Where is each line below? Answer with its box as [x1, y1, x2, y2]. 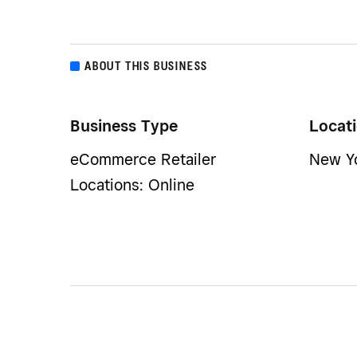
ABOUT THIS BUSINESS [84, 58, 209, 74]
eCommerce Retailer [70, 150, 216, 170]
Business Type [70, 116, 178, 136]
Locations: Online [70, 175, 194, 195]
